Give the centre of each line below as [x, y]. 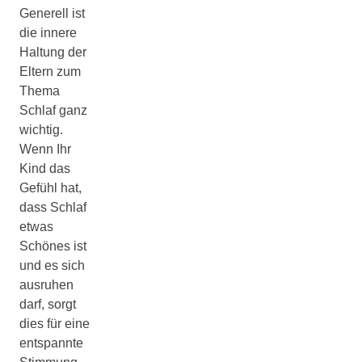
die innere [48, 32]
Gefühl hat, [51, 187]
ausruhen [46, 284]
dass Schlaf [53, 207]
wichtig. [41, 129]
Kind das [45, 168]
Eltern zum [50, 71]
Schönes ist [53, 246]
